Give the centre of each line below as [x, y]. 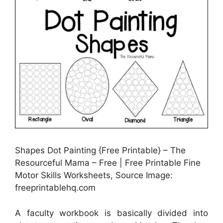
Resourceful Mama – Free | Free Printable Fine [108, 163]
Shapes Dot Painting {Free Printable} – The [100, 151]
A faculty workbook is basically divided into [111, 213]
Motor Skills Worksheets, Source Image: [94, 175]
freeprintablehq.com [55, 188]
